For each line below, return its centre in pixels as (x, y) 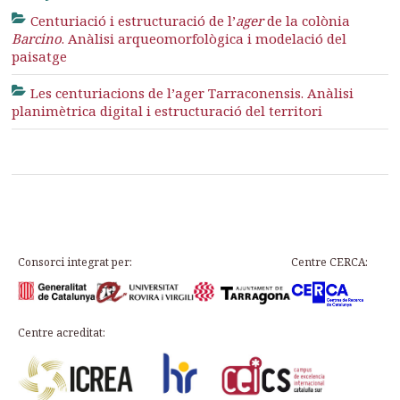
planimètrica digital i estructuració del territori (167, 111)
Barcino (37, 38)
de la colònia (306, 21)
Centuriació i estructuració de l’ (133, 21)
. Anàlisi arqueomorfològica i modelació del (204, 38)
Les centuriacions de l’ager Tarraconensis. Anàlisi (192, 93)
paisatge (40, 56)
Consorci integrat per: (75, 262)
